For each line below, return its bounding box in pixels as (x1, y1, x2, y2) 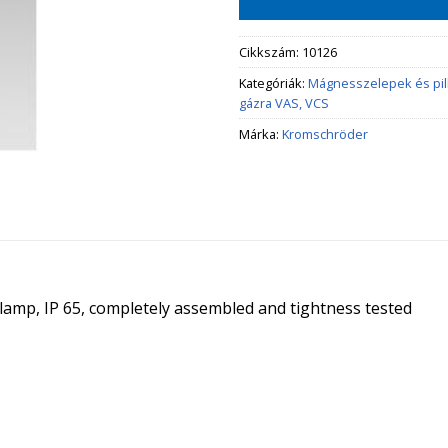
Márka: (239, 124, 282, 143)
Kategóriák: (239, 73, 308, 92)
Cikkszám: (239, 42, 302, 61)
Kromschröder (282, 124, 368, 143)
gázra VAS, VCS (239, 93, 329, 112)
